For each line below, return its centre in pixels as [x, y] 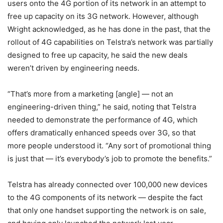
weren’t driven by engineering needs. [73, 68]
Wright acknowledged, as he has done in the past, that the [109, 29]
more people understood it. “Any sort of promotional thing [109, 146]
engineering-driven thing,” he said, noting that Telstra [102, 107]
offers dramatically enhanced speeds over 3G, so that [102, 133]
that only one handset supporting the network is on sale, [107, 210]
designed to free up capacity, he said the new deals [98, 55]
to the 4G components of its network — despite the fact [105, 197]
